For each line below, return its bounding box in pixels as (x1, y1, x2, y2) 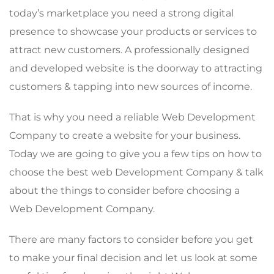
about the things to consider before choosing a (9, 184, 240, 196)
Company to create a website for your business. (9, 129, 240, 141)
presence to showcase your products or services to (9, 25, 257, 37)
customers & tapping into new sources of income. (9, 80, 252, 92)
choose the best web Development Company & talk (9, 166, 264, 178)
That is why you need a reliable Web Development (9, 111, 256, 123)
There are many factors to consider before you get (9, 233, 253, 245)
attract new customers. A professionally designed (9, 43, 250, 56)
